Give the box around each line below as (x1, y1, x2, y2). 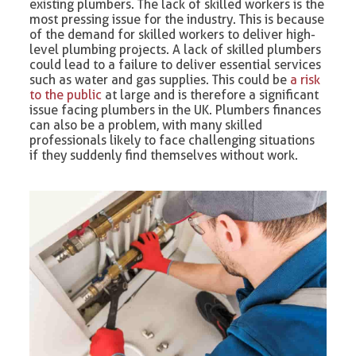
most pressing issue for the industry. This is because (29, 12, 325, 27)
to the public (29, 87, 103, 103)
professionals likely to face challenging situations (29, 133, 315, 148)
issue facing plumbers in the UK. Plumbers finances (29, 103, 322, 118)
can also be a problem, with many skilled (29, 118, 263, 133)
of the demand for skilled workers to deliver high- (29, 27, 316, 42)
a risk (290, 72, 321, 87)
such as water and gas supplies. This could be (29, 72, 291, 87)
